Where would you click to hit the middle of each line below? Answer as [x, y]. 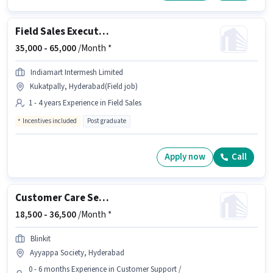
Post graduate [107, 121]
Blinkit [41, 239]
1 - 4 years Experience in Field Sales [85, 103]
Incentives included [50, 121]
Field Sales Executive [104, 31]
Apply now [185, 157]
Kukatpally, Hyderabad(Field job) [84, 86]
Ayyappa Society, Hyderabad [77, 253]
